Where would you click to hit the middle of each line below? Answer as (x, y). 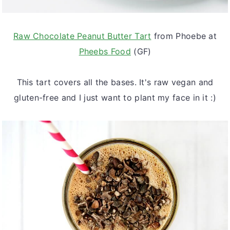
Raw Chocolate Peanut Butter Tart (82, 36)
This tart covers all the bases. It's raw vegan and (115, 82)
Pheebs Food (105, 51)
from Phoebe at (184, 36)
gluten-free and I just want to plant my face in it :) (115, 97)
